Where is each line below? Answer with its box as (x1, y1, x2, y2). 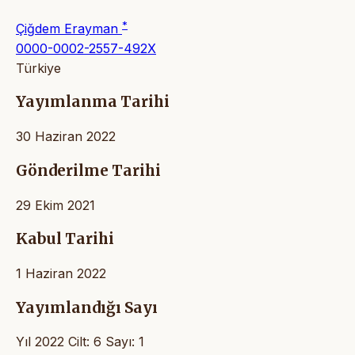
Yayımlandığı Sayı (16, 298, 158, 317)
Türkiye (16, 59, 61, 76)
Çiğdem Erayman (16, 20, 122, 36)
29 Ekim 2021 (16, 197, 95, 213)
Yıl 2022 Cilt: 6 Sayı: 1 (16, 334, 144, 350)
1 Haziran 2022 (16, 265, 106, 282)
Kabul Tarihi (16, 230, 114, 249)
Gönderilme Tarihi (16, 161, 161, 180)
